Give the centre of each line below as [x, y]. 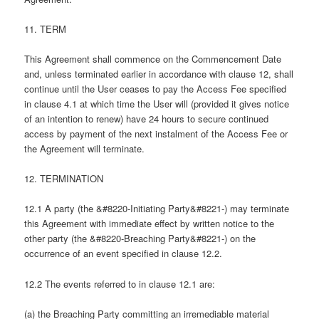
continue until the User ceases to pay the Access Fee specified [156, 89]
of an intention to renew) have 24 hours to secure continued [147, 119]
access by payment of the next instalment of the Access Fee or [156, 134]
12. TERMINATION [64, 179]
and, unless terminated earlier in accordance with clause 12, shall [159, 74]
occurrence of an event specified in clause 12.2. [124, 253]
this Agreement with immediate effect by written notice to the [150, 224]
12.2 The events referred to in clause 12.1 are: [120, 283]
